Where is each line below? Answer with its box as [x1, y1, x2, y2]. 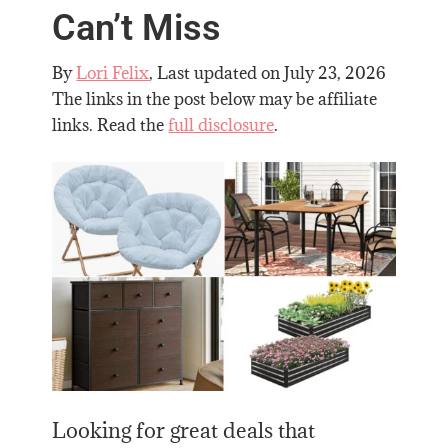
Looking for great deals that [52, 416, 316, 444]
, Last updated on [149, 61, 285, 84]
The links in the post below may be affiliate [52, 87, 378, 110]
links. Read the [52, 113, 169, 136]
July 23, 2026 [284, 61, 387, 84]
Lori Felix [76, 61, 150, 84]
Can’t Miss [52, 6, 222, 49]
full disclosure [168, 113, 275, 136]
